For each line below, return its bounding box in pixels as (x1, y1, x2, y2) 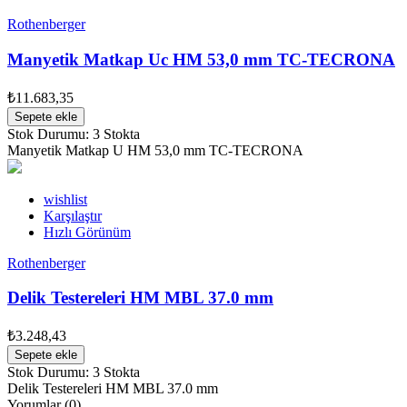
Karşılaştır (44, 207, 102, 223)
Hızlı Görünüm (44, 223, 131, 240)
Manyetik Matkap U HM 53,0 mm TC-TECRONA (7, 142, 303, 158)
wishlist (44, 191, 87, 207)
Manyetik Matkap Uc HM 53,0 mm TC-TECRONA (7, 49, 395, 69)
